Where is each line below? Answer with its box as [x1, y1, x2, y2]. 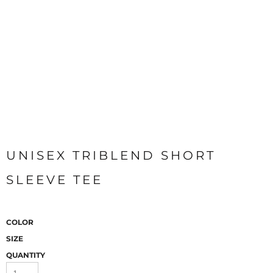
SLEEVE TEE [6, 172, 103, 187]
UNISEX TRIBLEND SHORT [6, 148, 216, 163]
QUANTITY [6, 250, 45, 260]
